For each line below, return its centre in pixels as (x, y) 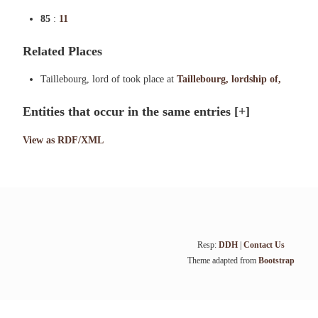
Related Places (62, 51)
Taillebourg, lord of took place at (109, 79)
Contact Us (264, 245)
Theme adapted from (223, 261)
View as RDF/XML (63, 140)
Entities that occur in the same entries (128, 111)
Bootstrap (276, 261)
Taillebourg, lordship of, (229, 79)
